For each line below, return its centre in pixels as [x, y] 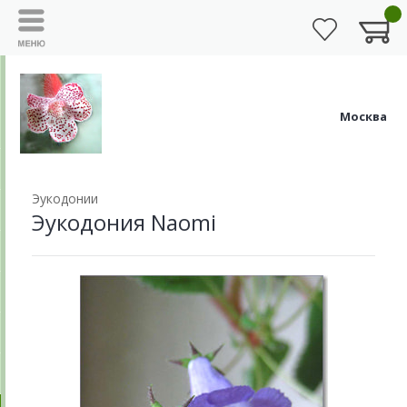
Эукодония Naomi [124, 222]
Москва [363, 116]
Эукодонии [65, 199]
